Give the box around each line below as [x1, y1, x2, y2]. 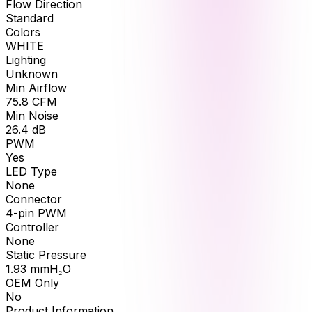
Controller [6, 219, 59, 234]
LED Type [6, 164, 57, 178]
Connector [6, 192, 62, 206]
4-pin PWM [6, 205, 67, 220]
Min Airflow [6, 80, 67, 95]
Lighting [6, 52, 46, 67]
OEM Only [6, 275, 59, 290]
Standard [6, 10, 54, 25]
